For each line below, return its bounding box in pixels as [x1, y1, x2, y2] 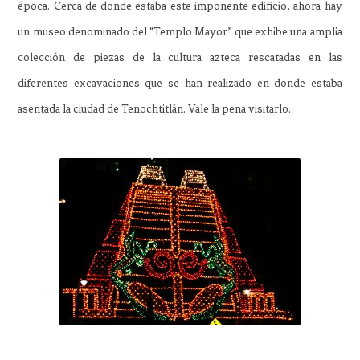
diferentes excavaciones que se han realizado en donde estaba [18, 76, 342, 90]
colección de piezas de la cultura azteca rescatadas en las [18, 50, 342, 64]
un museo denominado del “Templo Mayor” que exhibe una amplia [18, 24, 342, 39]
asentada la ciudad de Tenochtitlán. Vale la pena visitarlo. [18, 101, 292, 116]
